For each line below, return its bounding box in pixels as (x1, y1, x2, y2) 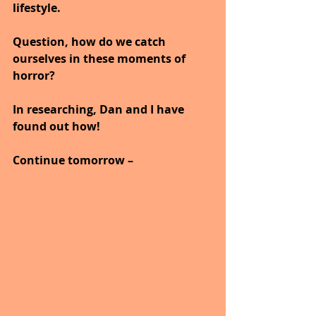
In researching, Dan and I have (13, 101, 187, 117)
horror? (13, 67, 55, 83)
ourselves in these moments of (13, 50, 188, 66)
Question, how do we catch (13, 33, 169, 49)
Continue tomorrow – (13, 152, 133, 168)
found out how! (13, 118, 100, 134)
